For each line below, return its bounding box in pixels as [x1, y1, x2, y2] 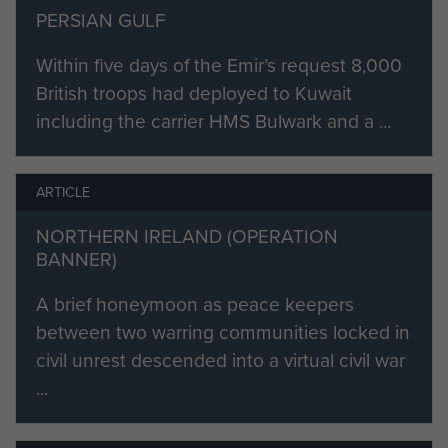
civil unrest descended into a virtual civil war [36, 345, 405, 375]
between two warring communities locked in [36, 317, 410, 347]
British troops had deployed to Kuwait [36, 78, 352, 108]
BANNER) [36, 244, 117, 274]
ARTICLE [36, 180, 90, 203]
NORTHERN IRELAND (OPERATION [36, 221, 338, 251]
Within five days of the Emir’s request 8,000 [36, 50, 402, 80]
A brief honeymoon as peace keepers [36, 289, 354, 319]
